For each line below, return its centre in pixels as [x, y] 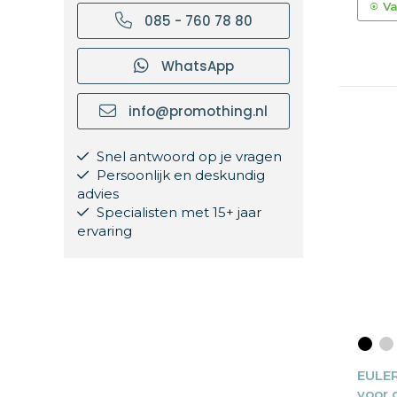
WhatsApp [195, 66]
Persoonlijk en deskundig [179, 175]
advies [98, 194]
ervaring [105, 231]
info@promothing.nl [196, 111]
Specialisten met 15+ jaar [177, 212]
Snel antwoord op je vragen [187, 156]
